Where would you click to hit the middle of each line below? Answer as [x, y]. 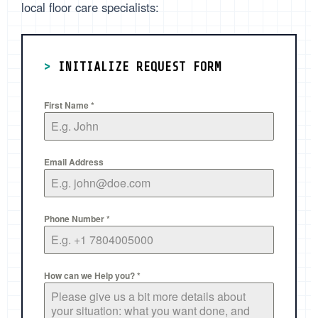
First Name [67, 105]
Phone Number [75, 219]
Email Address [74, 162]
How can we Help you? [91, 276]
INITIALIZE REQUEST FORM [140, 67]
